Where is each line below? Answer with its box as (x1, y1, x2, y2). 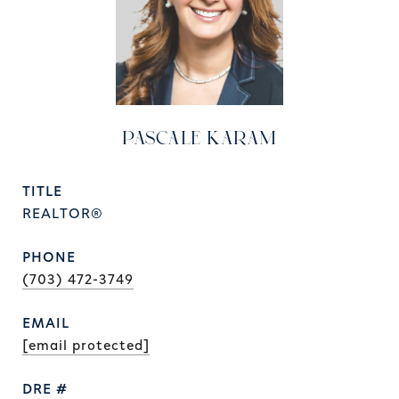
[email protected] (22, 336, 150, 355)
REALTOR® (22, 204, 103, 224)
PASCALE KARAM (122, 130, 277, 149)
